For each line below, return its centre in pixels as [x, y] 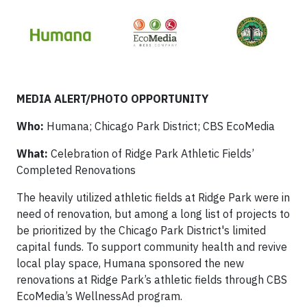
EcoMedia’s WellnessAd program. [99, 296]
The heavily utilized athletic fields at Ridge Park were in [153, 198]
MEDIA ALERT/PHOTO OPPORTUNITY [112, 99]
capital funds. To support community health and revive [152, 247]
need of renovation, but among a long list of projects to [153, 214]
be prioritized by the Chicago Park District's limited [141, 231]
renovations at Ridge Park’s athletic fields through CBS [152, 280]
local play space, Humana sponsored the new [130, 263]
